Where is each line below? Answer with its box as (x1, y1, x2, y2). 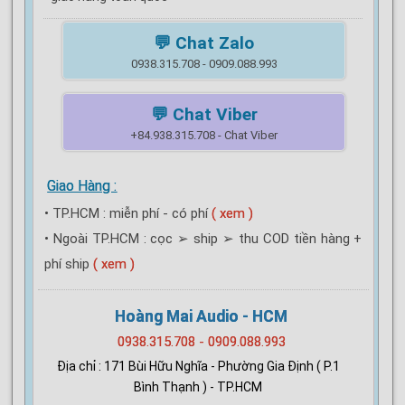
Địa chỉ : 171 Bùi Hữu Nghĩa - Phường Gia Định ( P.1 (56, 358, 340, 373)
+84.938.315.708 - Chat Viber (130, 127, 278, 142)
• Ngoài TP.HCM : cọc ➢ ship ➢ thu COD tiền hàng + (43, 230, 363, 247)
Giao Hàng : (47, 176, 118, 194)
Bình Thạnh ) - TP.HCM (134, 379, 263, 394)
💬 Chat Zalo (154, 32, 255, 53)
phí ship (43, 255, 89, 272)
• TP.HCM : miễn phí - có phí (43, 204, 208, 221)
